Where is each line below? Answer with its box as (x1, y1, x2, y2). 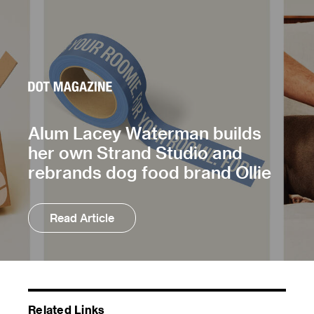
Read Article (50, 211, 114, 225)
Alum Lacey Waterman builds (28, 123, 261, 144)
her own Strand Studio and (28, 142, 243, 163)
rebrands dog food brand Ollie (28, 162, 271, 183)
